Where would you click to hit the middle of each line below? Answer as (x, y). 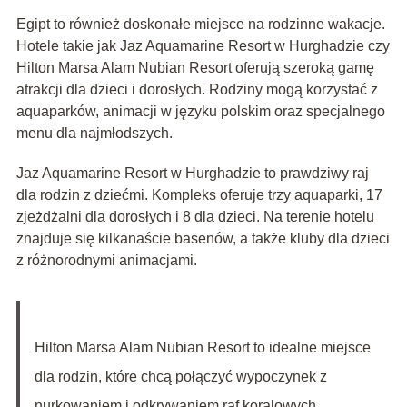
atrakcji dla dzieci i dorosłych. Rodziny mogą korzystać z (197, 90)
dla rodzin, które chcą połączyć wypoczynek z (180, 377)
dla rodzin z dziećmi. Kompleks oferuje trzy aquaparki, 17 (199, 195)
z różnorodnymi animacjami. (106, 261)
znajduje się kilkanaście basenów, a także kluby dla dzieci (203, 239)
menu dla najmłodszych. (94, 134)
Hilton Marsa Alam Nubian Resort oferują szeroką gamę (195, 68)
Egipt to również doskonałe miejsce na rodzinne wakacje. (200, 25)
